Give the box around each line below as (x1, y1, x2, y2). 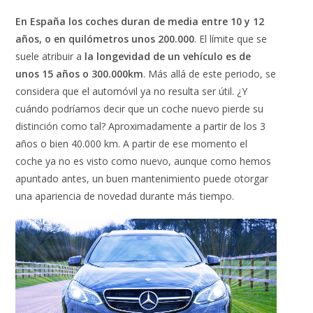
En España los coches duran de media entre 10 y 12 (15, 15, 265, 29)
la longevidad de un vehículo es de (85, 50, 252, 64)
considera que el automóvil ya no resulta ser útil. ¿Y (15, 85, 248, 99)
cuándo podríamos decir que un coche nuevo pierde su (15, 102, 264, 116)
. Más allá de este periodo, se (143, 67, 277, 81)
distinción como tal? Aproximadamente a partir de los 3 (15, 119, 266, 133)
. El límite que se (194, 32, 268, 46)
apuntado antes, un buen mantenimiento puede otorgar (15, 172, 269, 186)
